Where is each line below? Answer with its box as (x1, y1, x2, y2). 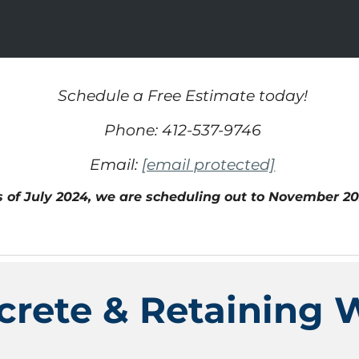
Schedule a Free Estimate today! (57, 87, 308, 105)
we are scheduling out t (91, 189, 257, 204)
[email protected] (142, 155, 276, 174)
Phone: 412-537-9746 (103, 121, 261, 139)
